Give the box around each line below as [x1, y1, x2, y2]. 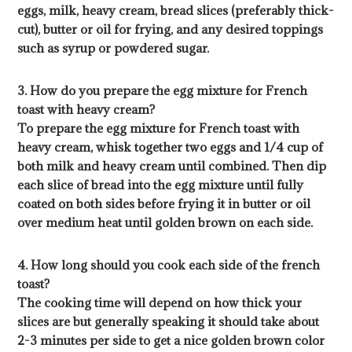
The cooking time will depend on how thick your [17, 295, 302, 311]
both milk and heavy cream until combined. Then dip [17, 158, 327, 174]
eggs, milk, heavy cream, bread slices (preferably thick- [17, 2, 335, 19]
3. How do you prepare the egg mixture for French [17, 82, 308, 99]
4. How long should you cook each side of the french [17, 257, 321, 273]
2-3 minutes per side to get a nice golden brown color [17, 332, 325, 349]
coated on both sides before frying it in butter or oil [17, 196, 311, 212]
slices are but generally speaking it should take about [17, 313, 320, 330]
